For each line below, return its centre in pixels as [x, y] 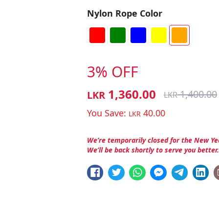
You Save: [106, 113]
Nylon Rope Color [124, 13]
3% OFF [112, 72]
